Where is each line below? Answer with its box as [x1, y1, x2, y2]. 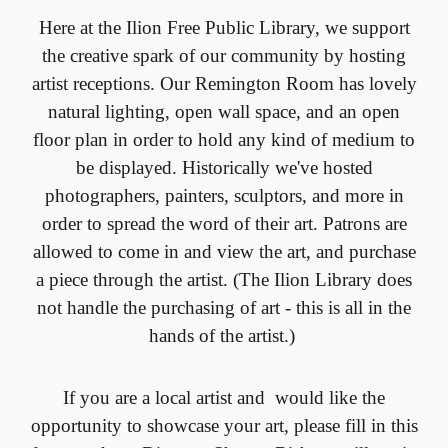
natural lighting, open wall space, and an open [48, 101, 400, 122]
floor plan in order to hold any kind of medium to [33, 129, 415, 150]
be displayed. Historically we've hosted [75, 157, 373, 178]
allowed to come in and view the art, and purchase [32, 241, 416, 262]
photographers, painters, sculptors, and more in [44, 185, 404, 206]
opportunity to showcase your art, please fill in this [30, 415, 418, 436]
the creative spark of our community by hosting [42, 45, 406, 66]
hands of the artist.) [148, 325, 300, 346]
